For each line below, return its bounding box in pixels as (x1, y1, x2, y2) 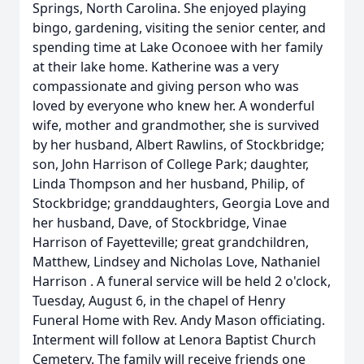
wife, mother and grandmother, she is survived (32, 116, 319, 134)
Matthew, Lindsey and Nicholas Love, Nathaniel (32, 253, 320, 271)
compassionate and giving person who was (32, 77, 299, 95)
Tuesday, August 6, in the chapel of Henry (32, 292, 285, 310)
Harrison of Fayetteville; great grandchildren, (32, 233, 309, 251)
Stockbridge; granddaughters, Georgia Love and (32, 194, 330, 212)
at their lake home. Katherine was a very (32, 58, 279, 76)
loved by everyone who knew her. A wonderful (32, 97, 314, 115)
